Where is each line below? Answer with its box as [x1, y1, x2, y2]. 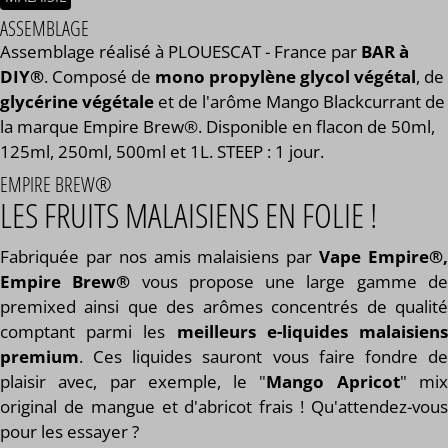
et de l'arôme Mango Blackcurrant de [154, 89, 445, 113]
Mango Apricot [266, 370, 400, 393]
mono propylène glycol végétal [155, 64, 416, 88]
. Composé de [44, 64, 155, 88]
